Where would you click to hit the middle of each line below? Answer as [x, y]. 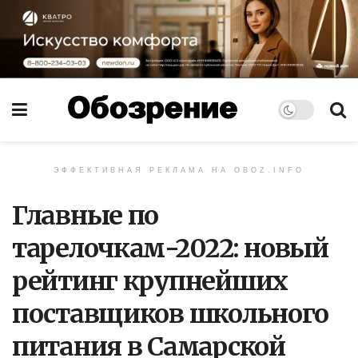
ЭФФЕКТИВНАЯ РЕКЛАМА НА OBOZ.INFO [179, 170]
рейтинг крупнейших [150, 281]
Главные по [86, 215]
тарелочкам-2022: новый [170, 248]
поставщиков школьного [171, 314]
